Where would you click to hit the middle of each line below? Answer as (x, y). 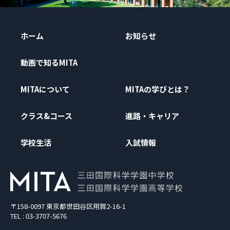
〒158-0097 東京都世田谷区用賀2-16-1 (68, 206)
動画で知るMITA (49, 62)
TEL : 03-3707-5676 (39, 216)
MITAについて (45, 89)
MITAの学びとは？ (158, 89)
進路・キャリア (152, 116)
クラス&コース (46, 116)
